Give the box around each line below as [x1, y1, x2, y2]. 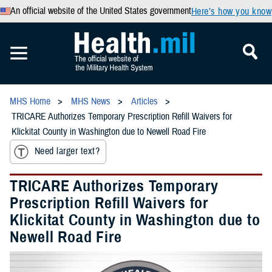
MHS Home [10, 95, 50, 107]
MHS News [71, 95, 110, 107]
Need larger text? [35, 145, 100, 158]
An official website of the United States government [10, 5, 191, 17]
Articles [131, 95, 158, 107]
